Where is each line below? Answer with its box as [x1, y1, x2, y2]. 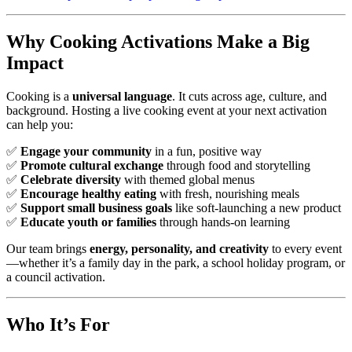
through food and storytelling [163, 159, 310, 173]
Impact [6, 53, 64, 74]
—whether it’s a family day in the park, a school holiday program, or [6, 256, 345, 270]
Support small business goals [20, 201, 172, 215]
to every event [269, 242, 342, 256]
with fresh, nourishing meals [156, 187, 299, 201]
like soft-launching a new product [172, 201, 341, 215]
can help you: [6, 118, 73, 132]
